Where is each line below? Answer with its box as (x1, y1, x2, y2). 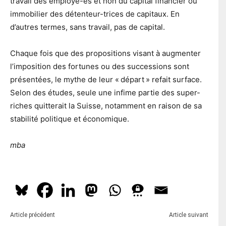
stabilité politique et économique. (10, 114, 129, 124)
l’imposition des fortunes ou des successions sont (10, 61, 189, 71)
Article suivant (169, 211, 208, 218)
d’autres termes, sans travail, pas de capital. (10, 22, 165, 32)
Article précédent (10, 211, 55, 218)
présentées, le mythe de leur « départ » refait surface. (10, 74, 202, 84)
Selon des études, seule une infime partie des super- (10, 87, 200, 97)
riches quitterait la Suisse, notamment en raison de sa (10, 100, 202, 110)
